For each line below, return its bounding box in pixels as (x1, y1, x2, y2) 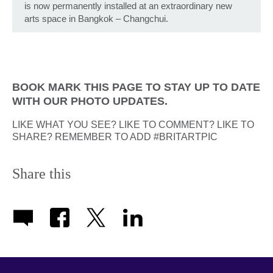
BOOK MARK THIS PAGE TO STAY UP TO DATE (12, 81, 260, 94)
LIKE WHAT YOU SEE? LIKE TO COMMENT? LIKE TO (12, 119, 254, 130)
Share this (12, 166, 71, 182)
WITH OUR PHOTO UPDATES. (12, 95, 168, 108)
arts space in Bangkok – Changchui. (24, 13, 168, 24)
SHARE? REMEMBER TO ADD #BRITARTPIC (12, 132, 218, 143)
